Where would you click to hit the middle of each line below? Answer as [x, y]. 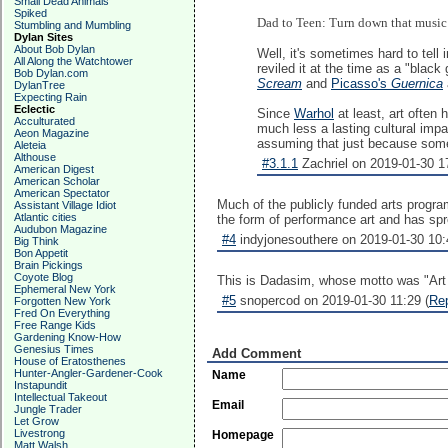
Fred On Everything [62, 313]
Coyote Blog [43, 277]
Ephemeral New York [65, 289]
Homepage [243, 435]
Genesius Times [54, 349]
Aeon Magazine [51, 133]
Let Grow [36, 421]
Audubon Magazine [60, 229]
